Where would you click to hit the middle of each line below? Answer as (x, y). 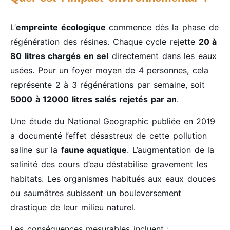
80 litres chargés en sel (60, 56)
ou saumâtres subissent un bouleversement (96, 193)
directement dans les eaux (162, 56)
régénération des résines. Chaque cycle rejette (104, 42)
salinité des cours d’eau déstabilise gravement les (109, 164)
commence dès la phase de (162, 27)
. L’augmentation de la (171, 150)
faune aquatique (94, 150)
